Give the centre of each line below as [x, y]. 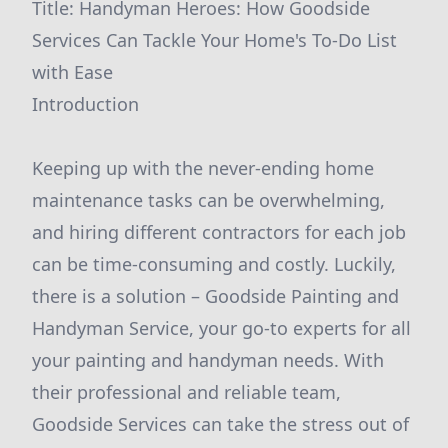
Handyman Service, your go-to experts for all [221, 328]
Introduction [85, 104]
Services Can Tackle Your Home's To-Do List [214, 40]
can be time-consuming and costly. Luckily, [214, 264]
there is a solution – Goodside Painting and [215, 296]
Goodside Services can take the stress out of [220, 424]
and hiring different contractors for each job [219, 232]
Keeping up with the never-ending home [203, 168]
